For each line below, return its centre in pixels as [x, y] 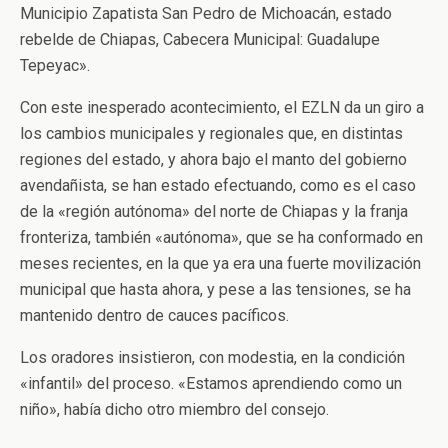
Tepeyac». [55, 65]
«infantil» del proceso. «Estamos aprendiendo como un [211, 383]
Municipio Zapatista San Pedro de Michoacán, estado [206, 13]
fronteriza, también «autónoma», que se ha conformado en [221, 237]
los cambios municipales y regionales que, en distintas [211, 133]
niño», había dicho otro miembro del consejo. [174, 409]
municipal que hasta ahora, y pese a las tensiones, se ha [215, 289]
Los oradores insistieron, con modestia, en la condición [212, 357]
